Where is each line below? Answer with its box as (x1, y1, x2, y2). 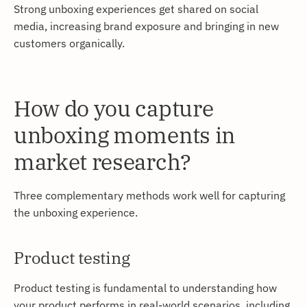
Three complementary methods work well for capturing (14, 187, 285, 202)
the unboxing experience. (14, 204, 138, 219)
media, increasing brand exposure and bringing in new (14, 18, 279, 33)
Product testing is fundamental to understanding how (14, 280, 277, 295)
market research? (14, 147, 191, 176)
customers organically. (14, 35, 125, 50)
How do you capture (14, 93, 214, 123)
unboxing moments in (14, 120, 235, 149)
